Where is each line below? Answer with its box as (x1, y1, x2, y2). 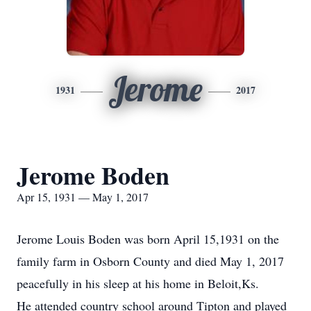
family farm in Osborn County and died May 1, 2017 (17, 253, 284, 269)
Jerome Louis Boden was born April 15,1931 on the (17, 230, 279, 247)
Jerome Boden (17, 157, 169, 193)
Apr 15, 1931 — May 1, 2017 (17, 190, 149, 204)
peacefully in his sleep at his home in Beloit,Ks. (17, 275, 259, 292)
